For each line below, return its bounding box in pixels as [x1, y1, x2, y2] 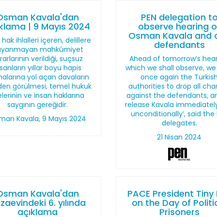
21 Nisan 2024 [157, 132, 202, 142]
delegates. [161, 118, 197, 128]
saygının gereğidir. [7, 100, 68, 109]
